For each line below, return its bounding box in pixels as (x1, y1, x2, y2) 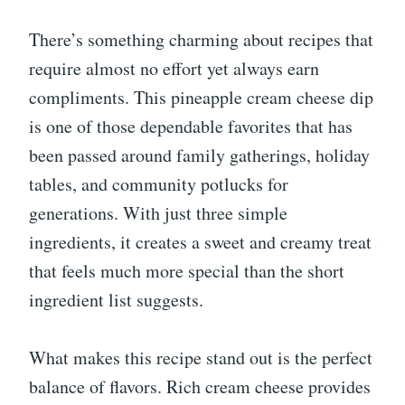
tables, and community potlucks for (29, 172, 288, 197)
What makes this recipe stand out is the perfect (29, 345, 372, 371)
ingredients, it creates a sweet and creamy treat (29, 230, 372, 255)
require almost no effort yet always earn (29, 56, 319, 81)
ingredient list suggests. (29, 287, 203, 313)
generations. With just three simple (29, 201, 287, 226)
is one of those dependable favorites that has (29, 114, 353, 139)
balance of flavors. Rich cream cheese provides (29, 374, 371, 400)
